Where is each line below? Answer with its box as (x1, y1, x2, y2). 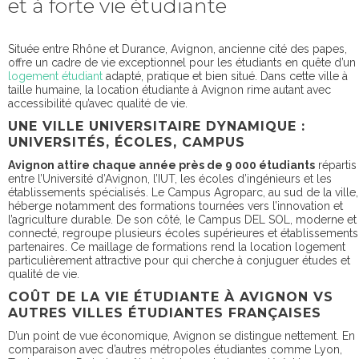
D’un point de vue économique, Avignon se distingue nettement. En (8, 329, 355, 342)
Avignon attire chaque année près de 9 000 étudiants (8, 158, 315, 171)
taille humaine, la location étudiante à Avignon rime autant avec (8, 83, 331, 96)
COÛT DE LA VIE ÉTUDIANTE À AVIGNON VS (8, 288, 333, 305)
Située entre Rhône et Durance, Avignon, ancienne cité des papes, (8, 42, 347, 55)
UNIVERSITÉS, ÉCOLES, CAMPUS (8, 134, 245, 150)
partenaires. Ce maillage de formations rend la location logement (8, 240, 345, 253)
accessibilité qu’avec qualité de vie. (8, 96, 188, 110)
